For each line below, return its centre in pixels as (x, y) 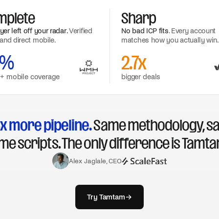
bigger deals (141, 77)
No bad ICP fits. (145, 31)
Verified (81, 31)
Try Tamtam (106, 197)
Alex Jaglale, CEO (96, 161)
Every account (193, 31)
